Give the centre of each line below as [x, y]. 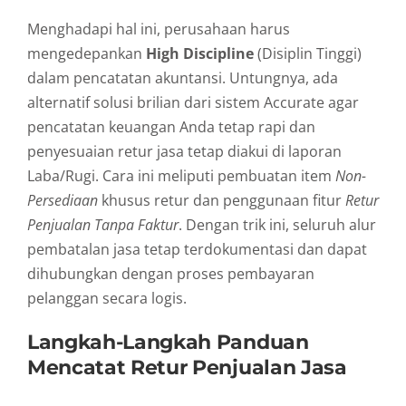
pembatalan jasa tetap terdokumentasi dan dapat [197, 249]
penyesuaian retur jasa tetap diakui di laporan [184, 151]
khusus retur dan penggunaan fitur [222, 200]
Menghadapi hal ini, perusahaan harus [159, 29]
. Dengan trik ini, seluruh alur [277, 224]
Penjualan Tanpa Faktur [103, 224]
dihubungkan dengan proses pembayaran [171, 273]
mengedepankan [87, 53]
